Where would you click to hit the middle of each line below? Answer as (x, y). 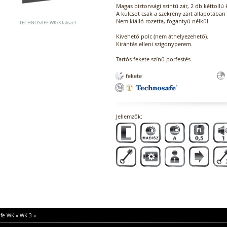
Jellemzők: (129, 116)
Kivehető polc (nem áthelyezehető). (162, 36)
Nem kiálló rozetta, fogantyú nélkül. (163, 21)
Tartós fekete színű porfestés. (154, 59)
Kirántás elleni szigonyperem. (154, 44)
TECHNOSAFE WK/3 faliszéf (48, 23)
